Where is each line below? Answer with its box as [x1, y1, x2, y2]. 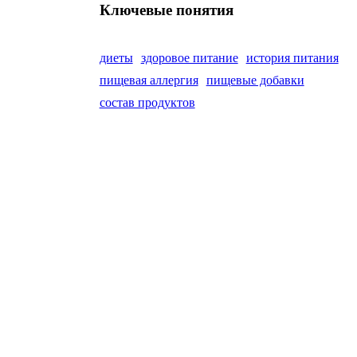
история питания [245, 51, 339, 65]
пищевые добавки [206, 73, 304, 88]
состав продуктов [99, 96, 195, 110]
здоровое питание [140, 51, 238, 65]
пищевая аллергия [99, 73, 198, 88]
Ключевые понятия [99, 2, 233, 19]
